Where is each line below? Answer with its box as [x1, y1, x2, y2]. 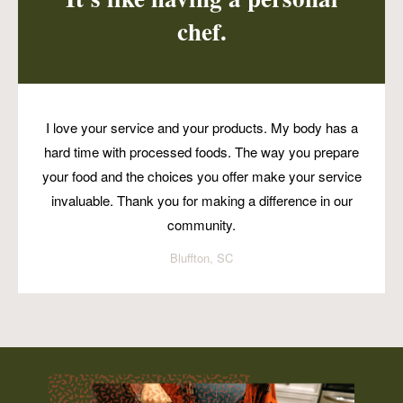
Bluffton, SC [170, 249, 233, 267]
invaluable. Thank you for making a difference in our [50, 191, 353, 210]
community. [167, 215, 236, 235]
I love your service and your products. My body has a [45, 118, 358, 138]
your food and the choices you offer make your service [41, 166, 362, 186]
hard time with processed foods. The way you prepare [44, 142, 359, 162]
